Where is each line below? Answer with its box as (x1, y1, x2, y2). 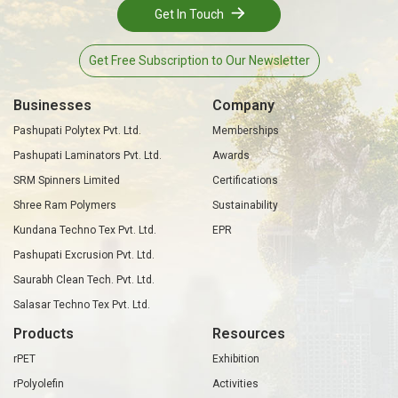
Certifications (212, 173, 278, 187)
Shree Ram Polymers (13, 198, 116, 211)
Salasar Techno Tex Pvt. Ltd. (13, 298, 150, 311)
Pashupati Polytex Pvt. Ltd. (13, 123, 141, 137)
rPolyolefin (13, 377, 64, 390)
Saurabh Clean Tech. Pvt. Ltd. (13, 273, 155, 286)
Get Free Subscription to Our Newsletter (88, 52, 310, 68)
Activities (212, 377, 259, 390)
